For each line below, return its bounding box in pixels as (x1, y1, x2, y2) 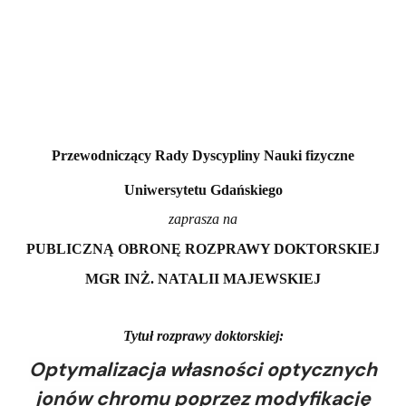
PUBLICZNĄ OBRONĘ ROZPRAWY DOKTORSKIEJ (26, 240, 380, 256)
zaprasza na (169, 210, 237, 227)
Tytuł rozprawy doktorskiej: (122, 327, 284, 343)
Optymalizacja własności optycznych (29, 356, 377, 382)
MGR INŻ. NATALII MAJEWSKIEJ (85, 270, 321, 286)
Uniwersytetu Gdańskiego (123, 181, 283, 198)
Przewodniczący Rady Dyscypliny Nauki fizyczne (52, 147, 354, 163)
